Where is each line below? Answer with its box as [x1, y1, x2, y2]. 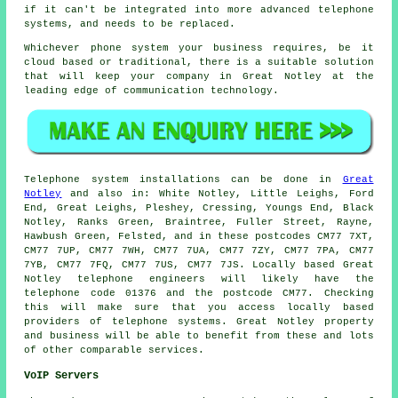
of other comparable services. [24, 344, 205, 355]
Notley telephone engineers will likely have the [24, 273, 374, 284]
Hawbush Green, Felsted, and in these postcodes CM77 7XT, [24, 230, 374, 242]
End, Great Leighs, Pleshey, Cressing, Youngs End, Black [24, 202, 374, 213]
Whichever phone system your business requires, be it [24, 43, 374, 54]
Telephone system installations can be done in [24, 173, 343, 185]
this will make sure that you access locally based [24, 301, 374, 313]
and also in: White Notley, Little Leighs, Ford [61, 187, 374, 199]
